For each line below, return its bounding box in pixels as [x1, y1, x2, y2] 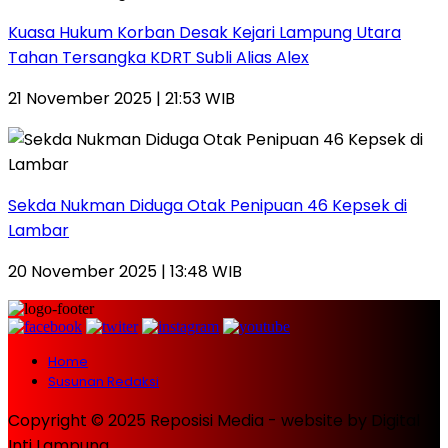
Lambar [8, 218, 69, 242]
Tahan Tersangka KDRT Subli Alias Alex [8, 45, 309, 69]
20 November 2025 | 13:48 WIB [8, 259, 242, 283]
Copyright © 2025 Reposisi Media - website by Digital [8, 408, 420, 432]
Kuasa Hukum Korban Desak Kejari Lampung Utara [8, 20, 401, 44]
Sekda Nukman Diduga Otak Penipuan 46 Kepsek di [8, 193, 407, 217]
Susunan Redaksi [48, 371, 159, 391]
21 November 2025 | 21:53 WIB [8, 86, 235, 110]
